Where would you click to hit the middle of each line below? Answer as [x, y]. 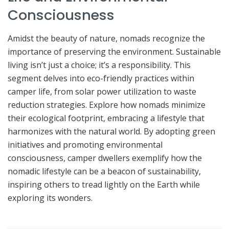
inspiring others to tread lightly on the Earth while [104, 184]
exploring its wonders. [50, 198]
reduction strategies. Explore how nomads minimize [107, 105]
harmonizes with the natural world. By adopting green [111, 131]
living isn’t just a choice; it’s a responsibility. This [99, 65]
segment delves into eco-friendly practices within [101, 78]
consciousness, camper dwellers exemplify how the [105, 158]
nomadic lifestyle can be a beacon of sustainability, [104, 171]
